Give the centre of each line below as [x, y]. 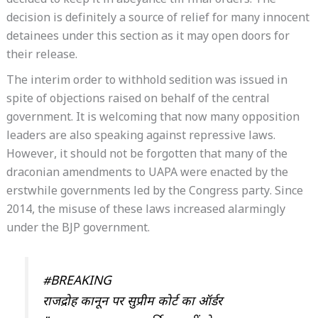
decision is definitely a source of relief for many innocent [158, 19]
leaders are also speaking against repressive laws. [141, 137]
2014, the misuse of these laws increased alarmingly [146, 211]
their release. [42, 56]
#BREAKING [77, 282]
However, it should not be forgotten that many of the [147, 155]
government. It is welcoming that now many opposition [153, 119]
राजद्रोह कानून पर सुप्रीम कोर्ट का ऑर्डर [133, 302]
